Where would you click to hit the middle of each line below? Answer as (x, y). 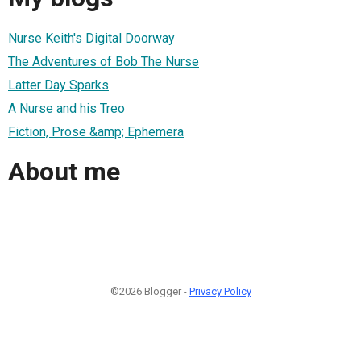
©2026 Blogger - (149, 291)
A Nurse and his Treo (66, 108)
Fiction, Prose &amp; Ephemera (96, 131)
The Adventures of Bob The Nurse (104, 61)
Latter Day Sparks (58, 85)
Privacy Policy (220, 291)
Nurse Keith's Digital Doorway (91, 38)
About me (64, 172)
